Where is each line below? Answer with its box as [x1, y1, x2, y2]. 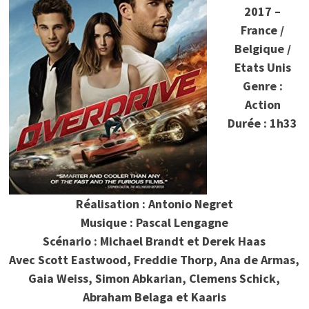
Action [244, 96, 281, 112]
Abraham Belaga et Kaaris [82, 288, 226, 305]
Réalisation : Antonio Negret [75, 195, 233, 212]
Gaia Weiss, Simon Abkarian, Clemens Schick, [28, 270, 281, 286]
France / [241, 21, 285, 38]
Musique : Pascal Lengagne [80, 214, 228, 230]
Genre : [242, 77, 283, 94]
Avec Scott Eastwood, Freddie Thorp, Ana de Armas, [9, 251, 300, 268]
